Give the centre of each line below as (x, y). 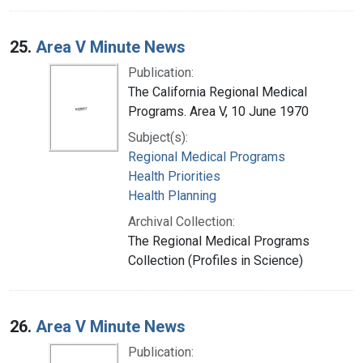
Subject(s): (158, 137)
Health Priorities (174, 176)
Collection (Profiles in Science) (216, 260)
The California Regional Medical (218, 92)
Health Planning (172, 195)
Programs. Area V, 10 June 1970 (218, 111)
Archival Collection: (181, 221)
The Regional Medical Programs (219, 241)
